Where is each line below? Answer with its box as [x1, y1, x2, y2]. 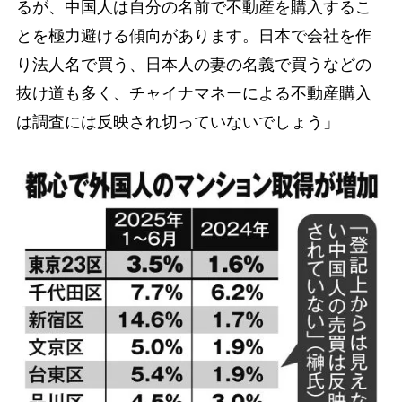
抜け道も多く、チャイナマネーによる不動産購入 [15, 83, 371, 102]
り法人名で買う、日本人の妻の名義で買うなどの [15, 55, 371, 74]
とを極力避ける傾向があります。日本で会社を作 [15, 26, 371, 45]
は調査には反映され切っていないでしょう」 [15, 112, 339, 131]
